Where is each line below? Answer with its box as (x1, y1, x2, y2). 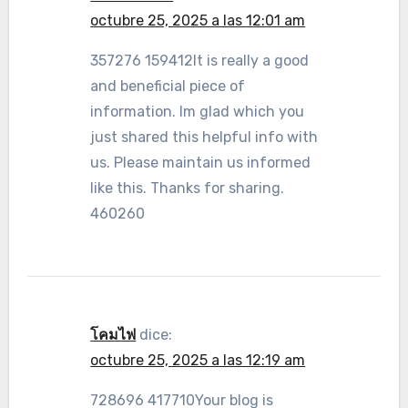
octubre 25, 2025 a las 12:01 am (90, 12, 306, 29)
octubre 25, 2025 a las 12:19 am (90, 352, 306, 369)
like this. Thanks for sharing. (90, 179, 285, 197)
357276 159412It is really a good (90, 52, 310, 69)
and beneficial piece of (90, 77, 246, 95)
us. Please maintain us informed (90, 154, 311, 171)
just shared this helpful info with (90, 128, 319, 146)
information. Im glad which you (90, 103, 305, 120)
